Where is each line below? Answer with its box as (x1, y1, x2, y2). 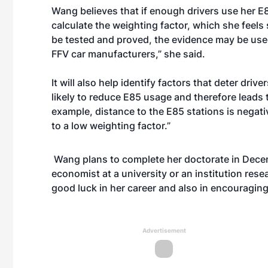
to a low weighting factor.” (51, 120, 170, 132)
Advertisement (142, 227, 186, 234)
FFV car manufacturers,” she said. (51, 48, 205, 60)
